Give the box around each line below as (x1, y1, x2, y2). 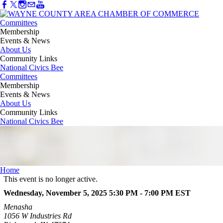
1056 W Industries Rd (3, 212, 72, 221)
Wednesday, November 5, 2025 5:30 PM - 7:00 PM (3, 189, 173, 198)
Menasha (3, 203, 32, 212)
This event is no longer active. (3, 175, 98, 184)
